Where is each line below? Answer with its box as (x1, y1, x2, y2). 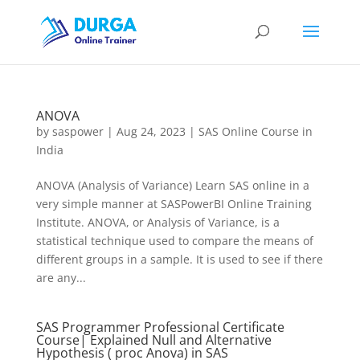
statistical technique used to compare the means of (35, 233, 313, 248)
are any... (35, 270, 86, 285)
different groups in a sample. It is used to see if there (35, 252, 323, 267)
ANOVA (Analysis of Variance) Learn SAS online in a (35, 178, 309, 193)
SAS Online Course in (198, 124, 313, 139)
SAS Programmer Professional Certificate (35, 318, 284, 336)
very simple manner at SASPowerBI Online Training (35, 196, 312, 211)
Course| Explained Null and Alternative (35, 331, 272, 349)
